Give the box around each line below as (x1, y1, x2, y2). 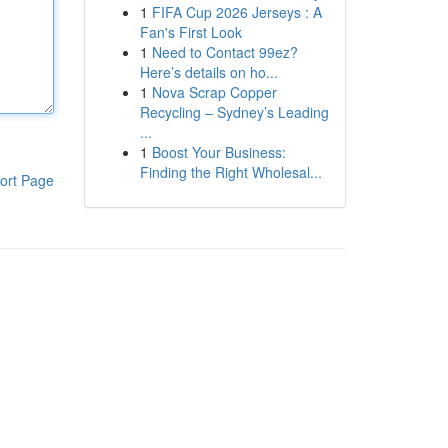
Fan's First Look (139, 22, 242, 42)
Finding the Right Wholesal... (139, 162, 322, 182)
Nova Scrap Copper (151, 82, 277, 102)
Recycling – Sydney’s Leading (139, 102, 329, 122)
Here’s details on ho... (139, 62, 278, 82)
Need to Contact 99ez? (151, 42, 298, 62)
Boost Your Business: (151, 142, 286, 162)
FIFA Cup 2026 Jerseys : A (151, 2, 322, 22)
